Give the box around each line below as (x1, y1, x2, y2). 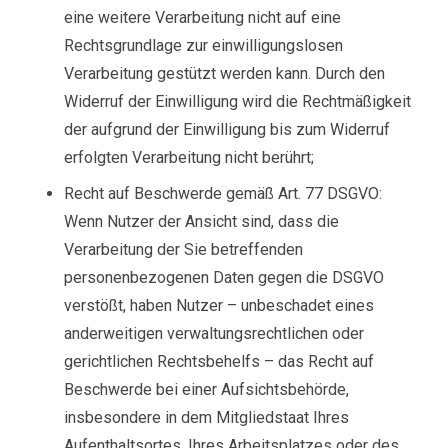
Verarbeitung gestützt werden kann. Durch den (64, 64, 385, 83)
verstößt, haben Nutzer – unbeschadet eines (64, 296, 374, 315)
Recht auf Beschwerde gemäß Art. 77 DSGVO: (64, 184, 382, 203)
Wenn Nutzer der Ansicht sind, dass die (64, 212, 339, 231)
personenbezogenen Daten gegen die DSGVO (64, 268, 384, 287)
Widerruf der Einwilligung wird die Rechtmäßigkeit (64, 92, 411, 111)
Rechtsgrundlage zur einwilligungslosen (64, 36, 343, 55)
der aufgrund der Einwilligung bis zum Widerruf (64, 120, 390, 139)
